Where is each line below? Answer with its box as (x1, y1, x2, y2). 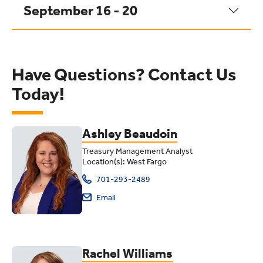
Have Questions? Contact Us (12, 64, 236, 85)
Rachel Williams (82, 246, 173, 261)
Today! (12, 83, 65, 104)
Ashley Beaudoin (82, 126, 177, 141)
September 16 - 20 (23, 2, 137, 19)
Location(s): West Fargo (82, 157, 167, 167)
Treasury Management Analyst (82, 146, 193, 156)
